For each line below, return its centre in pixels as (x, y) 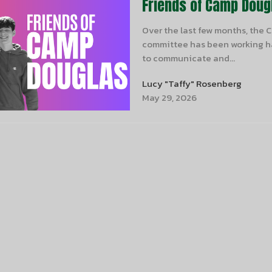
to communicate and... (188, 58)
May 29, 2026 (169, 98)
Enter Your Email (176, 194)
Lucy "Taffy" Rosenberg (192, 84)
